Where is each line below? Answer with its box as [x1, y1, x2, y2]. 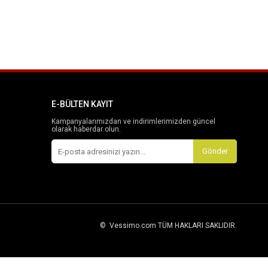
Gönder [202, 147, 228, 156]
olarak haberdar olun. [51, 125, 121, 134]
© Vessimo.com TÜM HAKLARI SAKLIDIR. [100, 221, 237, 230]
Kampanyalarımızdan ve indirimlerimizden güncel [51, 117, 215, 126]
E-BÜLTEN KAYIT [51, 99, 113, 109]
